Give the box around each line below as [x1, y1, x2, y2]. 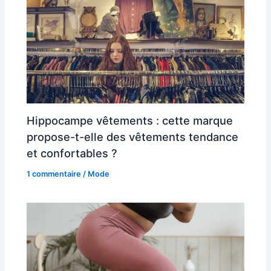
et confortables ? [27, 146, 118, 160]
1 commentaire [27, 169, 82, 178]
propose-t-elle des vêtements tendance [27, 129, 239, 143]
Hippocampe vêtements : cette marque [27, 113, 233, 127]
